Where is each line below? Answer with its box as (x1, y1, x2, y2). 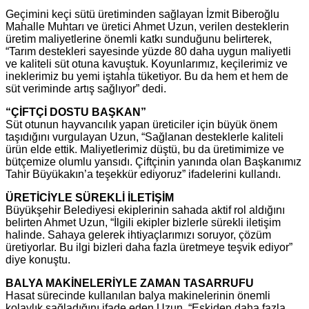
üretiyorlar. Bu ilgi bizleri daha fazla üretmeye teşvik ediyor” (6, 241, 292, 254)
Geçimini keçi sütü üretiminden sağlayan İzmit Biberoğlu (6, 8, 279, 21)
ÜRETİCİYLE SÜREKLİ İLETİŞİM (6, 192, 174, 204)
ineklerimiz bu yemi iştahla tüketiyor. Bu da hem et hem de (6, 70, 288, 83)
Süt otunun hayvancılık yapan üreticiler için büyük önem (6, 119, 277, 131)
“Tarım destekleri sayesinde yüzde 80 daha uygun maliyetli (6, 46, 291, 58)
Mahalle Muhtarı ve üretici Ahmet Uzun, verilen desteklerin (6, 21, 289, 33)
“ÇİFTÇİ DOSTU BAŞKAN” (6, 106, 146, 119)
